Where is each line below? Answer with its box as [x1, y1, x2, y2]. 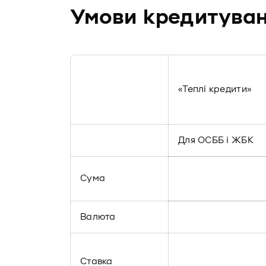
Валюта [80, 211, 116, 222]
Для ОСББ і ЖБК [178, 135, 254, 145]
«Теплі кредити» [178, 84, 252, 94]
